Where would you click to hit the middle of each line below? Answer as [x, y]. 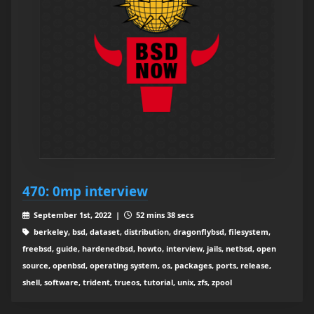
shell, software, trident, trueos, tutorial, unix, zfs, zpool [127, 282]
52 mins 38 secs [163, 215]
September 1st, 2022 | [77, 215]
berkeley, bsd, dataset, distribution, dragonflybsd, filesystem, [151, 232]
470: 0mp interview [85, 191]
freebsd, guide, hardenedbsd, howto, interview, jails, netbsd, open [149, 249]
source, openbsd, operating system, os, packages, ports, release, [147, 266]
